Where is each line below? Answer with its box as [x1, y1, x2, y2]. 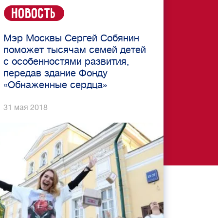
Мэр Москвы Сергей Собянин [3, 33, 139, 44]
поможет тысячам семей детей [3, 44, 146, 55]
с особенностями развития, [3, 56, 129, 67]
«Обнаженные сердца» [3, 79, 107, 91]
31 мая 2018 [3, 103, 48, 112]
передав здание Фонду [3, 68, 108, 79]
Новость [12, 6, 56, 22]
